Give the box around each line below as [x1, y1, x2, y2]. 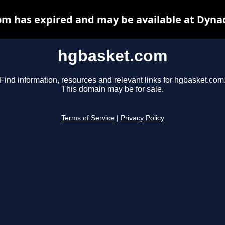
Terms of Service [61, 114, 115, 122]
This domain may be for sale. [61, 85, 164, 94]
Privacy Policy [120, 114, 164, 122]
